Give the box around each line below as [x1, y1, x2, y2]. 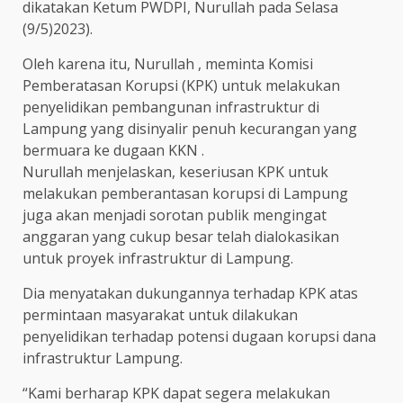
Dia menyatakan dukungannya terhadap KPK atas [22, 282, 358, 303]
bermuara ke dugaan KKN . [22, 139, 204, 160]
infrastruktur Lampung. [22, 347, 183, 368]
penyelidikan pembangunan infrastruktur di [22, 96, 319, 117]
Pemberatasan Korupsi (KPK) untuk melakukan [22, 75, 340, 95]
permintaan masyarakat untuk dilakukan [22, 304, 298, 325]
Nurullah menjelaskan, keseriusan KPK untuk [22, 161, 328, 182]
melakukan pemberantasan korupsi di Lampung [22, 183, 348, 203]
